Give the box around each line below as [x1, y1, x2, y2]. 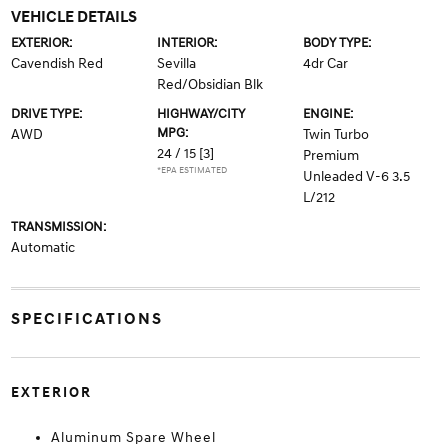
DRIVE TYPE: [10, 106, 82, 123]
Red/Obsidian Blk [156, 76, 263, 94]
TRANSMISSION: [10, 219, 106, 236]
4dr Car [303, 55, 349, 73]
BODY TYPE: [303, 35, 372, 52]
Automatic [10, 239, 75, 257]
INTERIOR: [156, 35, 217, 52]
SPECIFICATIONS [10, 309, 163, 330]
